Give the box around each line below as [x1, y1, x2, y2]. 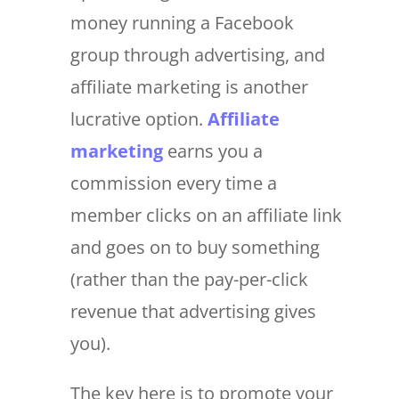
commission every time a [69, 171, 277, 196]
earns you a [162, 139, 263, 164]
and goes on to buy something [69, 235, 320, 260]
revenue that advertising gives [69, 299, 316, 324]
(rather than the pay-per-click [69, 267, 308, 292]
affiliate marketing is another [69, 75, 308, 100]
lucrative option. [69, 107, 208, 132]
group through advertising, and [69, 43, 325, 68]
